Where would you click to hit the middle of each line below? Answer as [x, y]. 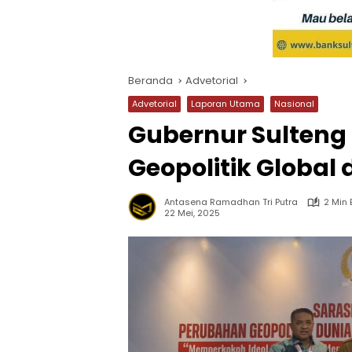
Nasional [294, 104]
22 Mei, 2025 [192, 213]
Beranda [150, 81]
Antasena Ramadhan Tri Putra [231, 202]
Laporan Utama [225, 104]
